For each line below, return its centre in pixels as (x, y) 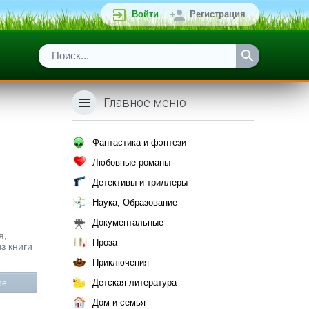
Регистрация (218, 14)
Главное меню (145, 102)
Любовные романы (131, 162)
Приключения (121, 262)
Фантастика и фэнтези (139, 142)
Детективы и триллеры (140, 182)
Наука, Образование (135, 202)
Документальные (128, 222)
